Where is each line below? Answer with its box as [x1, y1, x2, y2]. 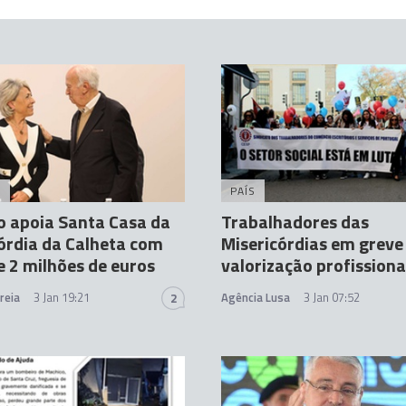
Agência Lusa [221, 288, 290, 307]
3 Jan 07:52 [304, 288, 360, 307]
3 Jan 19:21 [34, 288, 90, 307]
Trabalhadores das [221, 208, 369, 237]
